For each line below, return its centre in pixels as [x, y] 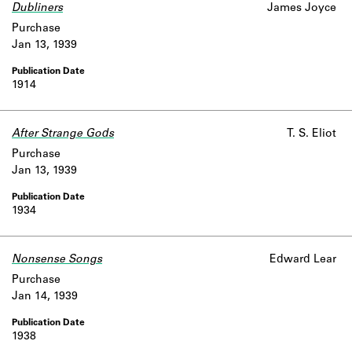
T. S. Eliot [312, 134]
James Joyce [302, 9]
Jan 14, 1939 [45, 297]
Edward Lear [303, 260]
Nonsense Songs [57, 260]
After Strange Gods [63, 134]
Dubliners [37, 9]
